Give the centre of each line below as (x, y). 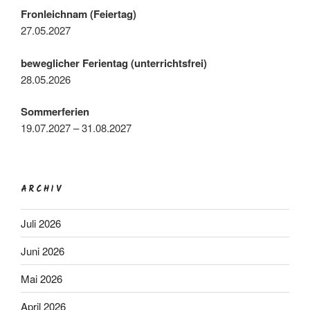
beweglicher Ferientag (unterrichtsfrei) (114, 63)
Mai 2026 (42, 278)
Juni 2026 (43, 250)
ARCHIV (42, 189)
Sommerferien (55, 112)
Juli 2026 (41, 223)
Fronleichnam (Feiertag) (79, 14)
